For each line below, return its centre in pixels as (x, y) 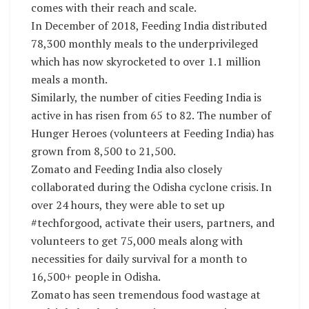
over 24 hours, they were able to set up (128, 205)
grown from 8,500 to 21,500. (103, 151)
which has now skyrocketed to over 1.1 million (146, 61)
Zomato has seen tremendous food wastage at (146, 294)
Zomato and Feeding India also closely (127, 169)
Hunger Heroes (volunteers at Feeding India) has (152, 133)
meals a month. (69, 79)
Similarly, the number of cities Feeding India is (146, 97)
